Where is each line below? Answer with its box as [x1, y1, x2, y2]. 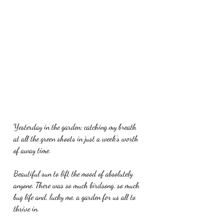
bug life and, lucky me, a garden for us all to [14, 192, 138, 201]
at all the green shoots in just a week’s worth [14, 134, 140, 143]
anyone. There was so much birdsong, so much [14, 181, 142, 190]
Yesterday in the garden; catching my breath [14, 122, 138, 131]
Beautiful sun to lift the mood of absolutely [14, 169, 135, 178]
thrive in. [14, 204, 41, 213]
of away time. [14, 145, 53, 155]
